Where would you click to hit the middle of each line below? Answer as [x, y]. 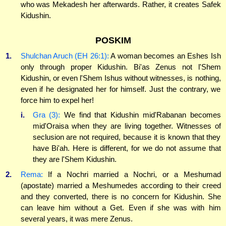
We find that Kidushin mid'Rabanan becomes [140, 115]
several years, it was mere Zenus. [76, 218]
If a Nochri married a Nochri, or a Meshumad [132, 174]
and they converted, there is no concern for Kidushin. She [121, 196]
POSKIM [113, 40]
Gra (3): [46, 115]
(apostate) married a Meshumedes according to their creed [121, 185]
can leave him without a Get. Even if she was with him [121, 207]
